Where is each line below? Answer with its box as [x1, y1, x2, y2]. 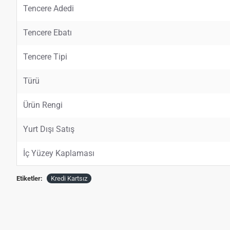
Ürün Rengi [23, 100, 63, 110]
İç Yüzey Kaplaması [23, 148, 94, 159]
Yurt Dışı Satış [23, 124, 74, 135]
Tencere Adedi [23, 4, 74, 14]
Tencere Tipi [23, 52, 67, 62]
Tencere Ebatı [23, 28, 72, 38]
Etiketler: [16, 175, 43, 183]
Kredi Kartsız [51, 175, 87, 183]
